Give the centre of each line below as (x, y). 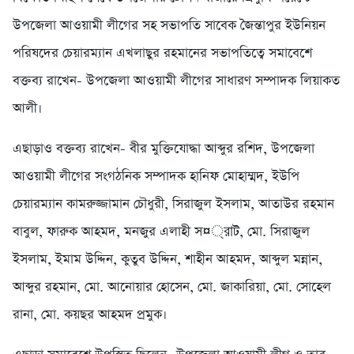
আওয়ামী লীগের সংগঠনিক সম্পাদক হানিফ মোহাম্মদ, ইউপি (156, 176)
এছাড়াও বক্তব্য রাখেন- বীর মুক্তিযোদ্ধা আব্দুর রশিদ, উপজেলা (164, 149)
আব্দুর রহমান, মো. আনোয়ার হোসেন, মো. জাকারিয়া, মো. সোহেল (172, 287)
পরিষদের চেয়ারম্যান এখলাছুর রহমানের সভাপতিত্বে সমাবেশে (162, 53)
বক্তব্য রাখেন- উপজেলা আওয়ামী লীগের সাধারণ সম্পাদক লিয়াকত (176, 81)
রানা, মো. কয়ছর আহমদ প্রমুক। (90, 314)
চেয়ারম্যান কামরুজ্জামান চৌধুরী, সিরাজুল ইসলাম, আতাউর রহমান (173, 204)
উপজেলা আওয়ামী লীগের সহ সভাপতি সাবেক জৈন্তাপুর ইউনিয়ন (169, 25)
